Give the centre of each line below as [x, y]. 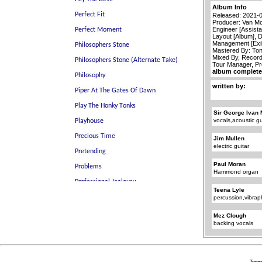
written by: [229, 86]
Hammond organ [236, 171]
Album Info [230, 7]
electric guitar [232, 146]
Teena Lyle [229, 189]
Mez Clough [230, 215]
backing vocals [234, 223]
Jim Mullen [229, 138]
